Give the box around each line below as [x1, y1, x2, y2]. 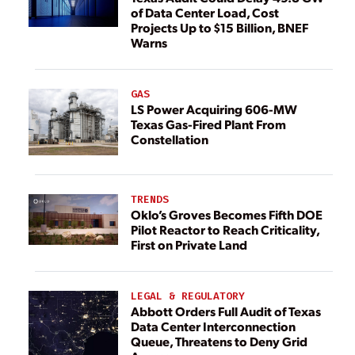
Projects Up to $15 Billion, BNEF [131, 18, 308, 36]
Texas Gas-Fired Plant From [131, 116, 286, 133]
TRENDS [131, 192, 169, 206]
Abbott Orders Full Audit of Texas [131, 303, 321, 320]
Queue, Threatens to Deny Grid [131, 333, 307, 350]
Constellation [131, 131, 208, 148]
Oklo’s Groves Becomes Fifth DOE [131, 206, 323, 223]
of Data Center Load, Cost [131, 3, 279, 21]
